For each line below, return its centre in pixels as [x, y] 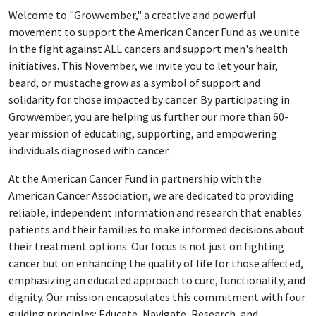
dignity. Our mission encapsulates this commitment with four [157, 297]
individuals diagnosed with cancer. [89, 150]
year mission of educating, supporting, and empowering [143, 133]
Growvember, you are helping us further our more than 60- [148, 116]
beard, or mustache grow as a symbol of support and [134, 83]
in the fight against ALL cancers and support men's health [148, 49]
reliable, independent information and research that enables [155, 212]
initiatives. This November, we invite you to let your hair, [143, 66]
